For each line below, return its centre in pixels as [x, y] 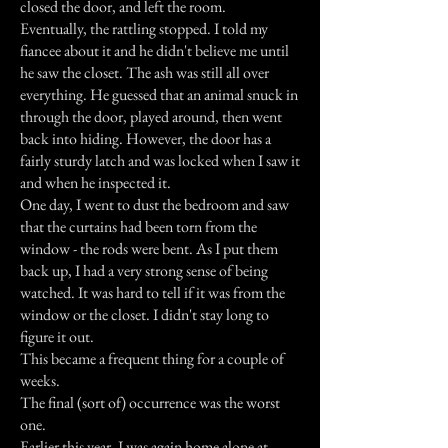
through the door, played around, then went [151, 116]
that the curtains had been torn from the [138, 226]
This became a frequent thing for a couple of [152, 358]
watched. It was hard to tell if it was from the [152, 292]
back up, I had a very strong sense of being [144, 270]
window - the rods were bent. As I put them [149, 248]
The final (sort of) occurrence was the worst [150, 402]
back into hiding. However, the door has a [145, 138]
